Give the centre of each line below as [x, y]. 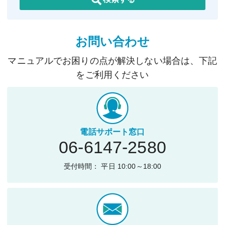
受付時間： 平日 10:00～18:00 [113, 166]
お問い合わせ [113, 41]
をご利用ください [113, 75]
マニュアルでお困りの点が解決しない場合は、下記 [113, 61]
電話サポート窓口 [113, 132]
